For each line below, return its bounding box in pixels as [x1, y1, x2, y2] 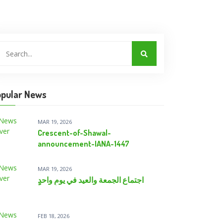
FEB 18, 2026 [38, 212, 69, 220]
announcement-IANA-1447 [38, 139, 129, 149]
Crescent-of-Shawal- [38, 128, 111, 138]
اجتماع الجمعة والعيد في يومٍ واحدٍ [38, 175, 144, 185]
